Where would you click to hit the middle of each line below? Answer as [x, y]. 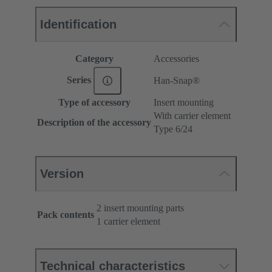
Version [62, 174]
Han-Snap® [177, 81]
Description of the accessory [94, 123]
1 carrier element [128, 222]
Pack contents [66, 215]
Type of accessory [94, 103]
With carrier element [192, 116]
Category [94, 59]
